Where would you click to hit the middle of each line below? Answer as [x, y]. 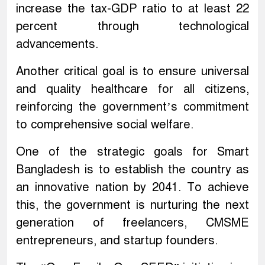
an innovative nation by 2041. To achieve [132, 188]
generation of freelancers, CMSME [132, 223]
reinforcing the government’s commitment [132, 107]
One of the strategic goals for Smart [132, 152]
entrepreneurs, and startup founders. [117, 241]
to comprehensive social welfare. [105, 125]
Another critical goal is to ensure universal [132, 72]
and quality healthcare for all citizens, [132, 89]
